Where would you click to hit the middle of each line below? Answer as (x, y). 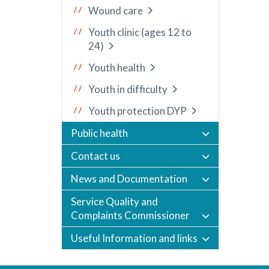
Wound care (116, 11)
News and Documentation (129, 179)
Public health (99, 133)
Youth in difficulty (128, 89)
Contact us (95, 156)
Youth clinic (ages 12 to (140, 32)
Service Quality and (114, 201)
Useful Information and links (134, 238)
